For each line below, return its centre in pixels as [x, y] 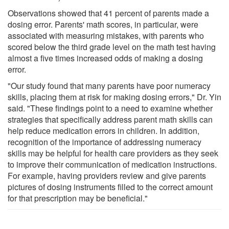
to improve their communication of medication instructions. [112, 164]
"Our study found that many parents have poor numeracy [109, 85]
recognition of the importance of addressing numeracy [105, 142]
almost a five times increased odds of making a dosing [105, 58]
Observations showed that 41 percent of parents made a [108, 13]
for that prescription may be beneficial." [78, 198]
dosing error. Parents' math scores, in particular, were [103, 24]
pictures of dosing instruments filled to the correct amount [110, 187]
